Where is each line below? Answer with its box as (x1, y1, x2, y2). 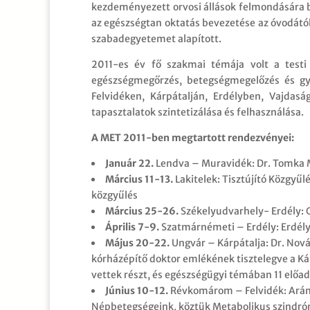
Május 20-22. (105, 236, 170, 249)
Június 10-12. (105, 284, 168, 297)
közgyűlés (91, 188, 138, 201)
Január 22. (105, 156, 154, 170)
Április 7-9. (105, 220, 159, 233)
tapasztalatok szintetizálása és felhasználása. (91, 105, 304, 118)
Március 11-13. (105, 172, 173, 185)
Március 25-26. (105, 204, 179, 217)
